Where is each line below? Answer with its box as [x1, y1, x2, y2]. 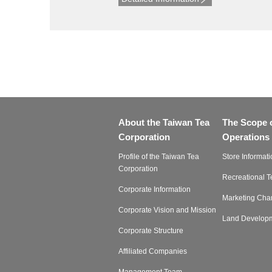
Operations [222, 131, 270, 142]
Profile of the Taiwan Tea [118, 152, 199, 161]
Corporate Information [118, 185, 191, 194]
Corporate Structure [118, 226, 183, 235]
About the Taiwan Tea [118, 117, 209, 127]
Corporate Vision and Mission [118, 205, 216, 214]
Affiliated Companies [118, 246, 187, 256]
